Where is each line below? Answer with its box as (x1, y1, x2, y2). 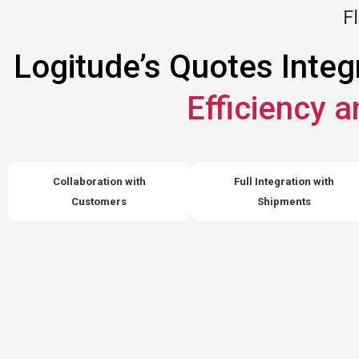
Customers (71, 196, 127, 208)
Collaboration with (52, 175, 146, 188)
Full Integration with (234, 175, 335, 188)
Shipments (257, 196, 312, 208)
